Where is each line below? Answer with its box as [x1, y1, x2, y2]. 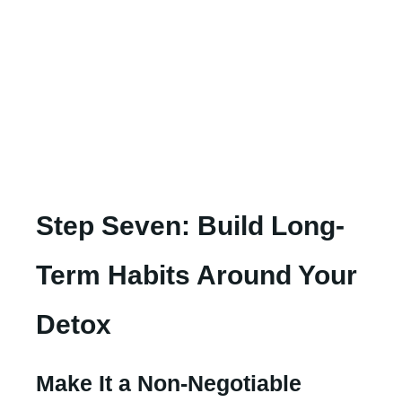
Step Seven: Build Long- [36, 210, 345, 240]
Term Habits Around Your [36, 259, 357, 290]
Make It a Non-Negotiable [36, 370, 301, 396]
